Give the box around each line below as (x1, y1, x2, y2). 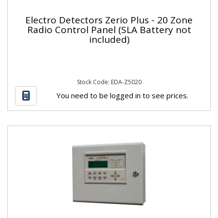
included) (89, 33, 129, 46)
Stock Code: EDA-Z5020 (76, 78, 142, 86)
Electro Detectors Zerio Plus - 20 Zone (25, 13, 193, 26)
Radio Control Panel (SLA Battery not (27, 23, 191, 36)
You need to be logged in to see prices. (56, 90, 188, 100)
